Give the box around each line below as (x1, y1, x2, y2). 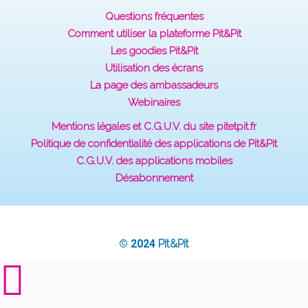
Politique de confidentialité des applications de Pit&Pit (31, 137, 277, 150)
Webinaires (128, 96, 180, 109)
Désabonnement (115, 171, 193, 184)
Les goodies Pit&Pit (110, 44, 198, 57)
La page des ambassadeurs (90, 78, 218, 91)
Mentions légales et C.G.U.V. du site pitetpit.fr (52, 120, 256, 133)
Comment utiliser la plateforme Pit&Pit (67, 27, 241, 40)
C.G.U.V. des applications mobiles (76, 154, 232, 167)
